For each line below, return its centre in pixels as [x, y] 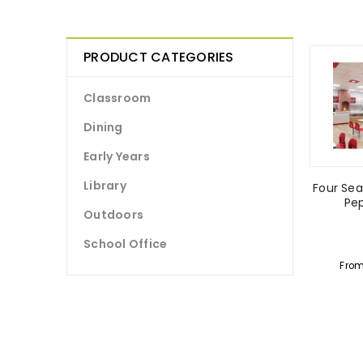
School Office [126, 244]
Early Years [117, 156]
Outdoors [113, 215]
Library [105, 186]
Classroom [117, 98]
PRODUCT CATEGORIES [159, 57]
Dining [103, 127]
